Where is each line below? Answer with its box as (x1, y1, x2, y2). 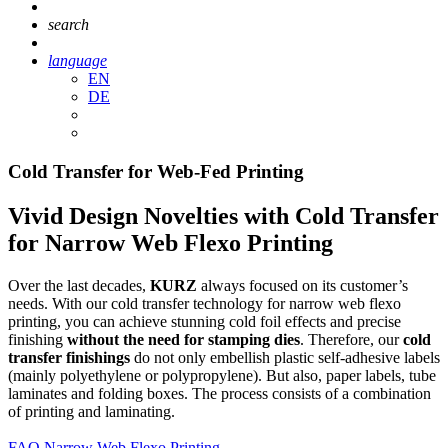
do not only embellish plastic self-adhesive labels (130, 348, 440, 366)
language (48, 52, 107, 70)
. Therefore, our (300, 330, 403, 348)
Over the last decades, (8, 276, 150, 294)
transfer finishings (8, 348, 130, 366)
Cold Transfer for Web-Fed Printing (8, 161, 304, 183)
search (48, 16, 89, 34)
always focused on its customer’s (201, 276, 408, 294)
